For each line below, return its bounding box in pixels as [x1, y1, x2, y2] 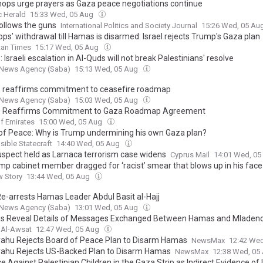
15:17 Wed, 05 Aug [35, 43, 100, 52]
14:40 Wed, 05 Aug [56, 139, 122, 148]
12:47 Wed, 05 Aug [36, 225, 101, 234]
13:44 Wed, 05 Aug [26, 172, 92, 181]
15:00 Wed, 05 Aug [39, 117, 104, 126]
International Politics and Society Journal [60, 21, 197, 30]
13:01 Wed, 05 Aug [75, 203, 140, 212]
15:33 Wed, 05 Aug [30, 10, 95, 19]
